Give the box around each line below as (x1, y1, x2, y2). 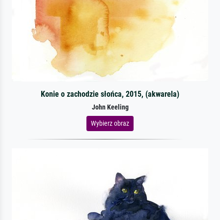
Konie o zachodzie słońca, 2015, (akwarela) (40, 89, 179, 99)
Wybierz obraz (91, 119, 129, 127)
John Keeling (91, 103, 129, 111)
